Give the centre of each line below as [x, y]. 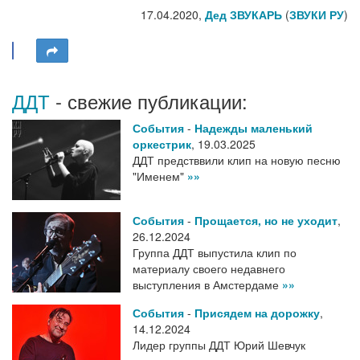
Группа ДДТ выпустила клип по [215, 253]
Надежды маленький [254, 128]
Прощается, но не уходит [266, 221]
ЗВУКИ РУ [317, 15]
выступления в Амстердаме [207, 285]
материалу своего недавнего [209, 269]
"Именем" [160, 176]
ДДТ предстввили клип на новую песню [237, 160]
